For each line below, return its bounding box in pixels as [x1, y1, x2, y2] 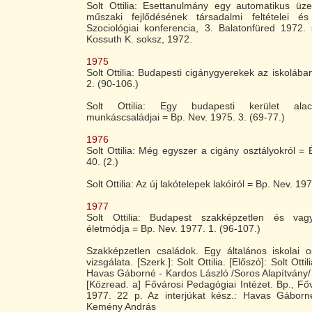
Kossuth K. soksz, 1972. [86, 33, 192, 45]
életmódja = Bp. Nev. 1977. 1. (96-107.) [86, 223, 260, 234]
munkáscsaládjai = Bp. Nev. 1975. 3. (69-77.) [86, 111, 285, 123]
